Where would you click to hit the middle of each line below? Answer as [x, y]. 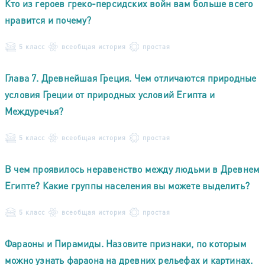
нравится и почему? [48, 20]
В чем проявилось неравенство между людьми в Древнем [132, 169]
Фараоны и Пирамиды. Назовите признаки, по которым [126, 243]
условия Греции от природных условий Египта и [110, 94]
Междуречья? [34, 111]
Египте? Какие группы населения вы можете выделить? [127, 185]
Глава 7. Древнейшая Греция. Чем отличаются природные [131, 77]
